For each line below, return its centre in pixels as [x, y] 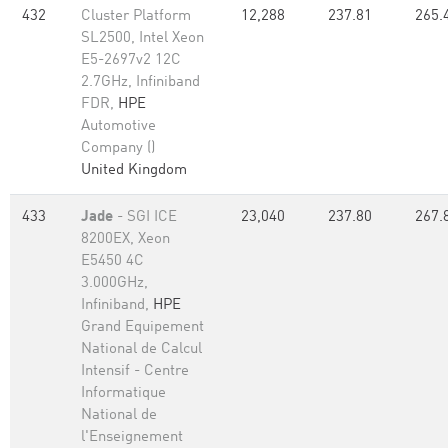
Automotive [118, 126]
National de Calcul [141, 349]
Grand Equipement [142, 327]
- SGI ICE [145, 217]
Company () [118, 148]
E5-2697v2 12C [131, 60]
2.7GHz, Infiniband [140, 82]
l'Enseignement [132, 437]
